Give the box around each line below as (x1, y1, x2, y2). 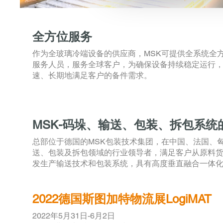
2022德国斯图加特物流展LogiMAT (32, 192, 212, 206)
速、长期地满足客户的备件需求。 (32, 71, 152, 81)
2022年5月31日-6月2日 (32, 211, 119, 221)
